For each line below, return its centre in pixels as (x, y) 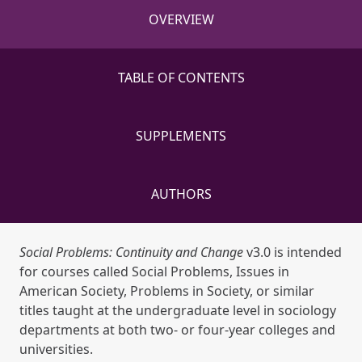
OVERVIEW (181, 20)
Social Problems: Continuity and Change (131, 253)
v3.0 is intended (293, 253)
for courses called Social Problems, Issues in (154, 272)
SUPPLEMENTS (181, 136)
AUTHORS (181, 194)
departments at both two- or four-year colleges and (177, 330)
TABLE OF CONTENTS (181, 78)
